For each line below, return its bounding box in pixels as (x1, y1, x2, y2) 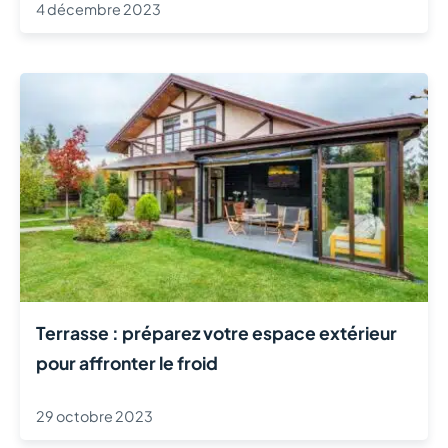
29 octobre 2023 (36, 407, 153, 426)
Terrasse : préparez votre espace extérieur (36, 322, 397, 345)
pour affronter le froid (36, 352, 218, 375)
